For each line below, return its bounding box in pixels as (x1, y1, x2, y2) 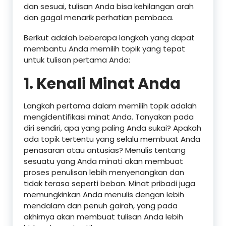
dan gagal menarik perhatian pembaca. (24, 12, 174, 23)
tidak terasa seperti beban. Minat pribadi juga (24, 178, 195, 189)
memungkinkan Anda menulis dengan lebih (24, 189, 184, 200)
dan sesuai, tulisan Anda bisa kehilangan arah (24, 1, 194, 12)
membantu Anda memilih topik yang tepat (24, 43, 185, 54)
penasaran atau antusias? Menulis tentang (24, 145, 186, 156)
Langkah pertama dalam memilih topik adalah (24, 100, 197, 111)
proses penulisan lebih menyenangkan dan (24, 167, 184, 178)
